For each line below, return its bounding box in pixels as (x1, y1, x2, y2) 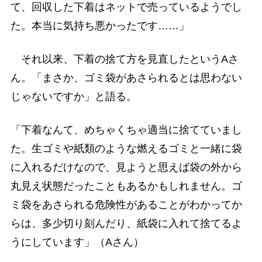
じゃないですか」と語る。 (10, 90, 137, 102)
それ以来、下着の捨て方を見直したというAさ (10, 53, 239, 65)
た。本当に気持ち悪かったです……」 (10, 19, 189, 32)
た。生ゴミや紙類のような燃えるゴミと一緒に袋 (10, 143, 242, 155)
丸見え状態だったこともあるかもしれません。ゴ (10, 180, 242, 192)
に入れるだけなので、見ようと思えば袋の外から (10, 161, 242, 174)
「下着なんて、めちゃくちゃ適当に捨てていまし (10, 124, 242, 136)
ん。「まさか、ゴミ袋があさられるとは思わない (10, 71, 242, 84)
